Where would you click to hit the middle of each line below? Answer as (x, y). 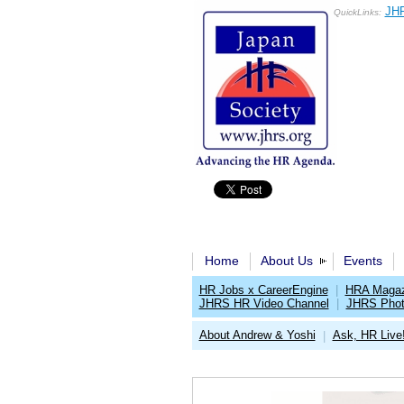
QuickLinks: (357, 12)
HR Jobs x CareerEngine (263, 290)
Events (363, 261)
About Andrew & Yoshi (257, 335)
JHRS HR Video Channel (264, 303)
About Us (286, 261)
